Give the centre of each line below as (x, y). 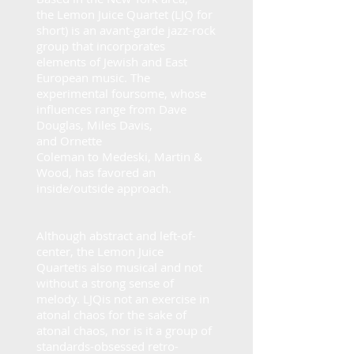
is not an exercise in (156, 299)
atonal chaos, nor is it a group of (124, 330)
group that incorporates (101, 46)
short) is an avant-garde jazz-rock (126, 30)
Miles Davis (118, 125)
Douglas (58, 125)
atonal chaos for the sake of (111, 314)
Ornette (81, 141)
